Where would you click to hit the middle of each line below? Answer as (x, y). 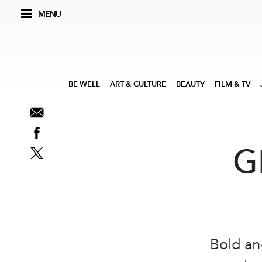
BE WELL (84, 84)
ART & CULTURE (138, 84)
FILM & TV (232, 84)
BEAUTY (190, 84)
